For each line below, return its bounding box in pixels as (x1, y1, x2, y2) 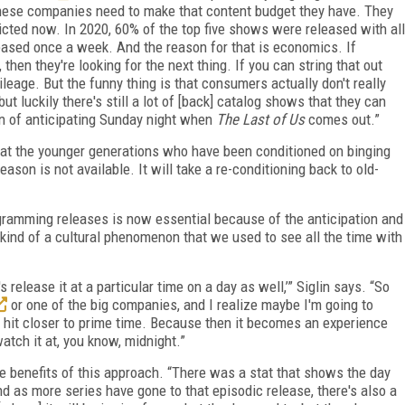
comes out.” (305, 109, 380, 128)
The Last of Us (216, 109, 305, 128)
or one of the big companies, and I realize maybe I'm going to (7, 295, 373, 314)
